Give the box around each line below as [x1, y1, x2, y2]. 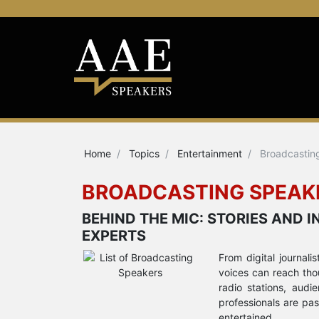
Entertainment [177, 147, 242, 159]
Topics [129, 147, 159, 159]
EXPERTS [82, 226, 146, 244]
